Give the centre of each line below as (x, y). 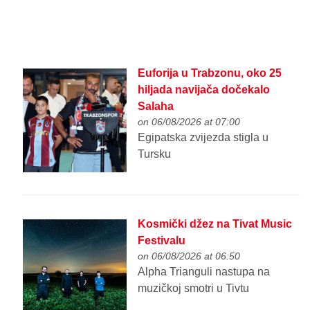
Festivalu (162, 240)
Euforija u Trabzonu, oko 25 (210, 73)
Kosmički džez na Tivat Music (215, 224)
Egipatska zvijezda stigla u (203, 138)
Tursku (155, 154)
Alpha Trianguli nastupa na (204, 271)
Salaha (156, 107)
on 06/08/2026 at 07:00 (189, 122)
